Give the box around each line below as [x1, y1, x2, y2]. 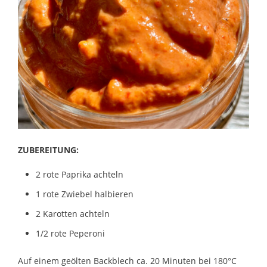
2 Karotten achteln [36, 208, 110, 220]
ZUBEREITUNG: [18, 144, 79, 156]
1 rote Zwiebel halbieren [36, 188, 133, 200]
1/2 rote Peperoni [36, 228, 105, 240]
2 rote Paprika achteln [36, 169, 123, 181]
